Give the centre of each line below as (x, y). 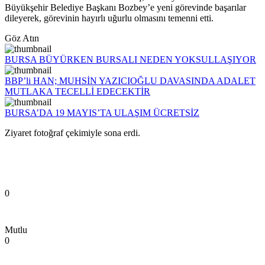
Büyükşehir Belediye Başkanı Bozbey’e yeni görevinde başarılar (125, 8)
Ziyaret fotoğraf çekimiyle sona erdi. (72, 133)
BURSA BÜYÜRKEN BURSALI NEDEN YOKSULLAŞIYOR (130, 60)
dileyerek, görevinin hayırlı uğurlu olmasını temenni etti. (109, 18)
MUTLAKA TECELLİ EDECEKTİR (77, 92)
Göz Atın (22, 38)
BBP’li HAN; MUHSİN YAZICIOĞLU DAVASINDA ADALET (130, 81)
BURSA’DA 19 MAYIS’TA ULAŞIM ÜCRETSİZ (102, 113)
